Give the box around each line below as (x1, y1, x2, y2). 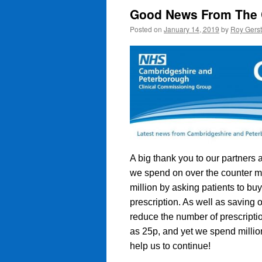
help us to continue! (130, 240, 211, 251)
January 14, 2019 (164, 24, 219, 34)
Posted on (130, 24, 162, 34)
